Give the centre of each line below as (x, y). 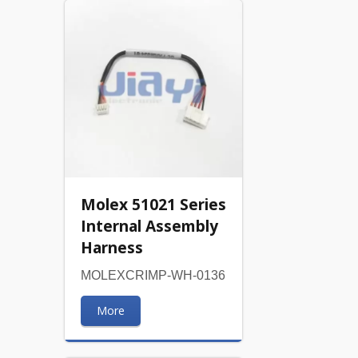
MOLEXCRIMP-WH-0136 (153, 276)
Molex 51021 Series (153, 205)
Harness (111, 248)
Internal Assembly (149, 226)
